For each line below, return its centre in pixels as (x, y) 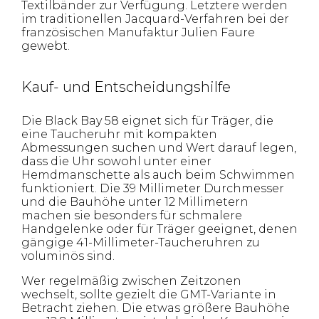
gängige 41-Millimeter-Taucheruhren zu (141, 242)
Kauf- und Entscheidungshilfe (126, 87)
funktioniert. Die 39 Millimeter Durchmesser (153, 188)
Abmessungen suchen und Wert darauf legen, (159, 147)
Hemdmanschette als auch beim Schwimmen (158, 174)
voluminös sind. (68, 256)
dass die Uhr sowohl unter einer (116, 161)
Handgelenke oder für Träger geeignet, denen (159, 229)
